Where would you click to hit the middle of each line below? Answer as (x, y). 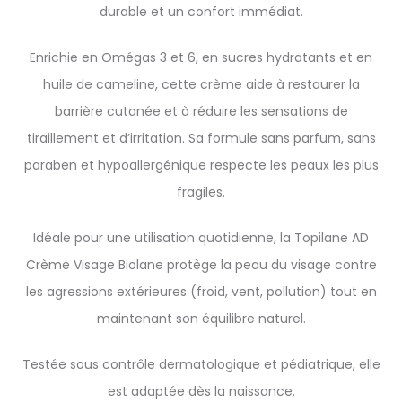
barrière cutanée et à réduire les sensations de (201, 111)
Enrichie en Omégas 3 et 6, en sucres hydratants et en (201, 57)
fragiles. (201, 192)
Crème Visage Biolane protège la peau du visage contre (201, 265)
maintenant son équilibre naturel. (201, 319)
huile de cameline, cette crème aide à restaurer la (201, 84)
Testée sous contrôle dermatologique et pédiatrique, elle (201, 364)
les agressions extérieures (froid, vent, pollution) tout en (201, 292)
